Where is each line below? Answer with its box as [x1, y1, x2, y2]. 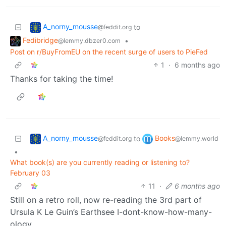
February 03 [10, 168, 50, 177]
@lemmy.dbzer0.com [58, 37, 121, 45]
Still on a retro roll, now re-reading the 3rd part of [10, 194, 202, 205]
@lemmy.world [175, 135, 218, 143]
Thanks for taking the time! [10, 73, 113, 84]
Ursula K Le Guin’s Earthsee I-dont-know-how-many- [10, 206, 212, 217]
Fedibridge [23, 36, 58, 45]
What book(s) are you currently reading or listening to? [10, 157, 190, 166]
